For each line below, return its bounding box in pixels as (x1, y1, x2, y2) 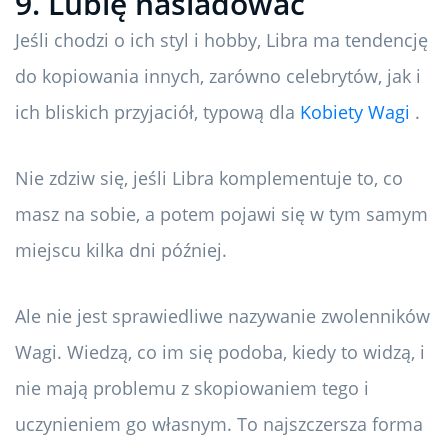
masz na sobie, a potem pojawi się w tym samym (15, 202, 428, 227)
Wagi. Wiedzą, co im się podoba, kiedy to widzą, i (15, 340, 425, 365)
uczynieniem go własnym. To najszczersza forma (15, 412, 423, 437)
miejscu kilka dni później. (15, 238, 227, 263)
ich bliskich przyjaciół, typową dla (15, 100, 300, 125)
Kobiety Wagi (300, 100, 410, 125)
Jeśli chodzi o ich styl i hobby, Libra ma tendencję (15, 28, 428, 53)
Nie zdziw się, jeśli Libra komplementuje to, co (15, 166, 403, 191)
